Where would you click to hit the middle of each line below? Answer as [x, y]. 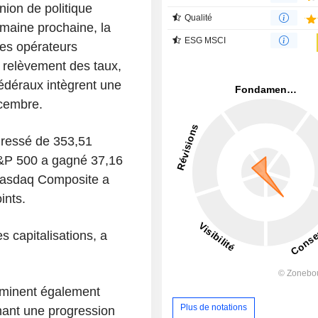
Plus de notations [214, 308]
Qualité [199, 17]
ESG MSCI [205, 40]
